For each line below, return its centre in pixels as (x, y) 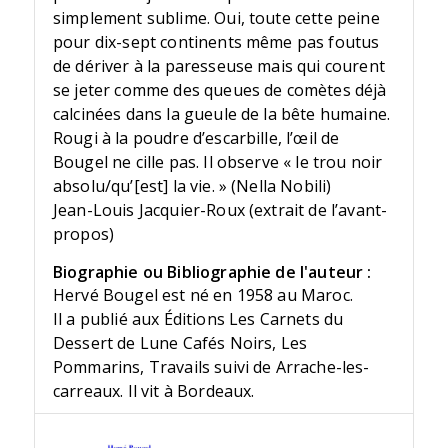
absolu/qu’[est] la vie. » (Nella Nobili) (192, 186)
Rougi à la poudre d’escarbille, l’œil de (196, 138)
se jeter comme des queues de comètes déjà (219, 90)
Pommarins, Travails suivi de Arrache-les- (211, 367)
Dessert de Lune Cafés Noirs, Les (180, 343)
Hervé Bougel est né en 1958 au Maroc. (202, 295)
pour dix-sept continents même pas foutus (216, 42)
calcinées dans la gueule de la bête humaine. (221, 114)
